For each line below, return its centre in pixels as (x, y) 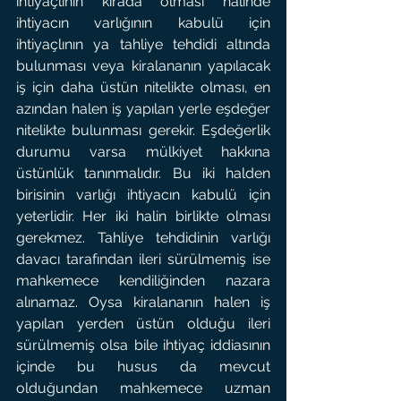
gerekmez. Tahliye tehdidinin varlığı (143, 238)
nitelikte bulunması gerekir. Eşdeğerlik (143, 130)
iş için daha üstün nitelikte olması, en (143, 87)
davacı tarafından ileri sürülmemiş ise (143, 259)
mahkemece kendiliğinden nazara (143, 281)
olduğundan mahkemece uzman (143, 388)
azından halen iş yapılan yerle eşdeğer (143, 109)
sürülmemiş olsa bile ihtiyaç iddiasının (143, 345)
